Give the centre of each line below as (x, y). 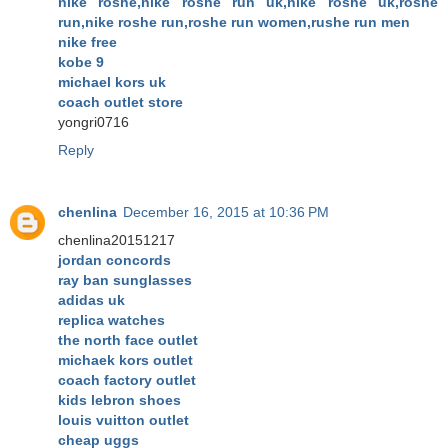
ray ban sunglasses (125, 280)
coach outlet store (120, 102)
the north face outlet (128, 340)
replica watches (111, 320)
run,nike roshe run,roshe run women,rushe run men (234, 22)
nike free (87, 42)
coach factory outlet (127, 380)
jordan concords (114, 260)
